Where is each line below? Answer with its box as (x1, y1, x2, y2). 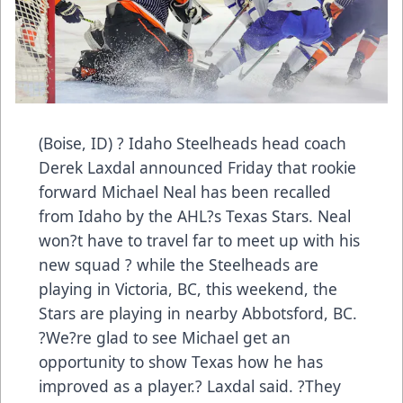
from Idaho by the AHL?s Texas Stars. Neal (39, 205, 351, 228)
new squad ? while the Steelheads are (39, 254, 318, 276)
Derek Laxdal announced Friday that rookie (39, 157, 356, 179)
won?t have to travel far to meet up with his (39, 229, 360, 252)
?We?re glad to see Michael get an (39, 327, 291, 349)
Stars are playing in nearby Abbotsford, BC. (39, 302, 357, 325)
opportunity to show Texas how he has (39, 351, 323, 373)
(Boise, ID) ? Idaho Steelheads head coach (39, 132, 346, 155)
